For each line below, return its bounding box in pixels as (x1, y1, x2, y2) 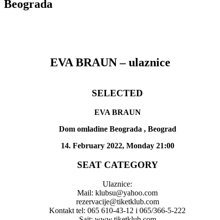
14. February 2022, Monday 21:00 (60, 141, 174, 150)
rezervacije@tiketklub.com (76, 197, 159, 206)
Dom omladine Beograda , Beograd (58, 125, 176, 134)
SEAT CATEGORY (77, 159, 158, 170)
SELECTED (92, 88, 143, 99)
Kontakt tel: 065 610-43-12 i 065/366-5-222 (49, 206, 186, 215)
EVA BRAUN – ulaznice (50, 55, 170, 69)
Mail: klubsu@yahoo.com (77, 188, 158, 197)
